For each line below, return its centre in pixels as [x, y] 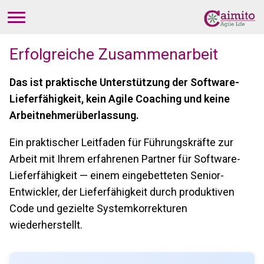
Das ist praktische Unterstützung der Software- [124, 82]
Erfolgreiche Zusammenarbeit [114, 55]
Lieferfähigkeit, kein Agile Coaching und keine [120, 99]
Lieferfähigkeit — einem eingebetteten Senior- [117, 176]
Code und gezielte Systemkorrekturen [98, 209]
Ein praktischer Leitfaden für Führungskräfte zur [121, 143]
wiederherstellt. [46, 225]
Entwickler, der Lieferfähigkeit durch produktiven [122, 192]
